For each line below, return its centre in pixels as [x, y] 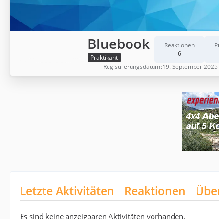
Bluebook [119, 43]
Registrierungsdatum [132, 66]
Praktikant [104, 58]
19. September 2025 [190, 66]
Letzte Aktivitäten [67, 190]
